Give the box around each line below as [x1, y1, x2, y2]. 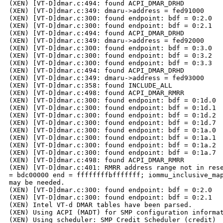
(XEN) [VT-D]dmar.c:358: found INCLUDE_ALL [9, 82, 172, 90]
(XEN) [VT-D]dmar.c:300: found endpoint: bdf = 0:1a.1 [9, 134, 216, 142]
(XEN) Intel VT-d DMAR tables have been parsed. [9, 201, 192, 209]
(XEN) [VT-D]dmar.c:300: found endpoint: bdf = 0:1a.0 [9, 126, 216, 134]
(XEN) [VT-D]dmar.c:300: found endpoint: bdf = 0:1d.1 [9, 104, 216, 112]
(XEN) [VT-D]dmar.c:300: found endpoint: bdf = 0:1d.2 [9, 111, 216, 119]
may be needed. [9, 179, 65, 187]
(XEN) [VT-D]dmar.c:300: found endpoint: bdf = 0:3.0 [9, 44, 212, 52]
